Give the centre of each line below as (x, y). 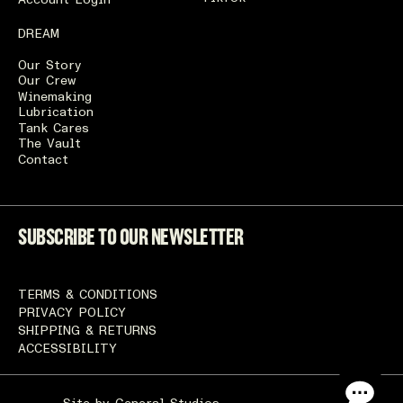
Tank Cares (54, 128)
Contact (43, 160)
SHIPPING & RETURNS (87, 331)
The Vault (49, 144)
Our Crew (47, 81)
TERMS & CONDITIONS (88, 295)
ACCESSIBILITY (67, 349)
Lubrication (56, 112)
